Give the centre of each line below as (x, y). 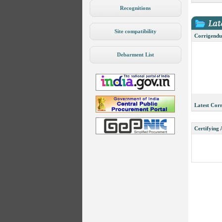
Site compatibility (135, 31)
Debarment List (135, 55)
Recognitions (135, 8)
